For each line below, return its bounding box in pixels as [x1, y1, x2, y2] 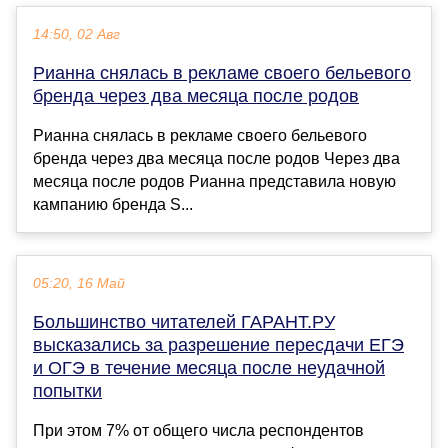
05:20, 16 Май [33, 275, 125, 291]
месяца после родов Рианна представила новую [33, 172, 396, 190]
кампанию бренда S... [33, 195, 193, 213]
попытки [33, 380, 102, 401]
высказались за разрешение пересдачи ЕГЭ [33, 334, 404, 355]
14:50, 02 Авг [33, 26, 120, 42]
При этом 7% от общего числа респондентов [33, 421, 364, 439]
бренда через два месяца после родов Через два [33, 149, 400, 167]
